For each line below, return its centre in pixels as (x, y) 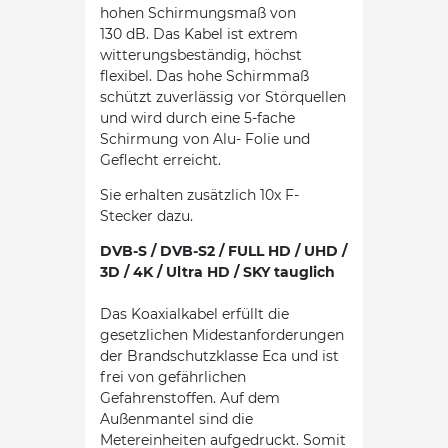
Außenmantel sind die (176, 418)
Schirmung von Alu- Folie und (205, 138)
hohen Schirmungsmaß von (198, 12)
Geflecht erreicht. (160, 159)
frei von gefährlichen (173, 376)
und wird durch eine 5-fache (197, 117)
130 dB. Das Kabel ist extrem (199, 33)
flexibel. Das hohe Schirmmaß (204, 75)
